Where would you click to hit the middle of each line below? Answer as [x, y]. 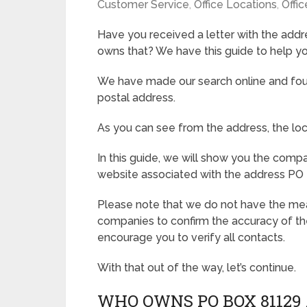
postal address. [136, 98]
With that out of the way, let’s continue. [197, 268]
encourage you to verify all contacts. [191, 237]
